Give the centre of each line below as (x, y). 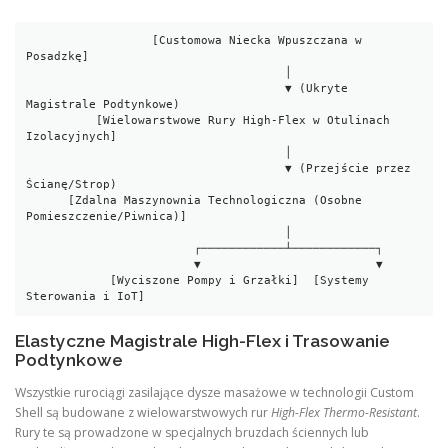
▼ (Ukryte (156, 88)
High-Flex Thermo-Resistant (344, 413)
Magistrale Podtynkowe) (103, 104)
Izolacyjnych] (72, 136)
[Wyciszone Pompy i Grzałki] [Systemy (68, 280)
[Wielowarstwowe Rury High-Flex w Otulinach (61, 120)
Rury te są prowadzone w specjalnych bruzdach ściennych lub (192, 433)
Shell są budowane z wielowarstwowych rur (143, 413)
